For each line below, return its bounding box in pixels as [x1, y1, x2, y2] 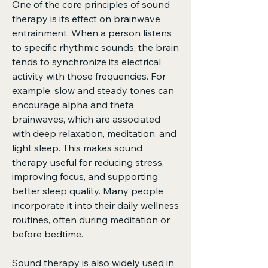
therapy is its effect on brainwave [12, 13, 160, 25]
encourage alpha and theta [12, 99, 134, 111]
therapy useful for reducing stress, [12, 156, 164, 168]
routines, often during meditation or [12, 214, 170, 226]
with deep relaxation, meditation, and [12, 127, 176, 139]
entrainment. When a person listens [12, 27, 172, 39]
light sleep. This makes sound [12, 142, 142, 154]
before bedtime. [12, 228, 83, 240]
